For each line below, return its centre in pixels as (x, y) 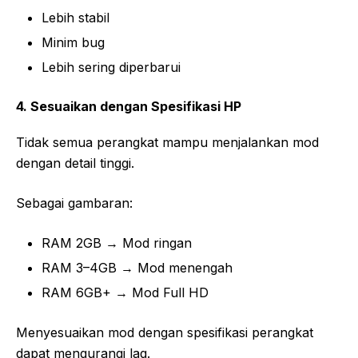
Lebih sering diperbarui (111, 68)
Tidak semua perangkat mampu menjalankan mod (167, 143)
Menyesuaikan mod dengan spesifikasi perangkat (165, 333)
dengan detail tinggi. (75, 163)
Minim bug (73, 43)
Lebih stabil (76, 18)
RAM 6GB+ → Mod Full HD (125, 293)
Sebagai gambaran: (74, 203)
